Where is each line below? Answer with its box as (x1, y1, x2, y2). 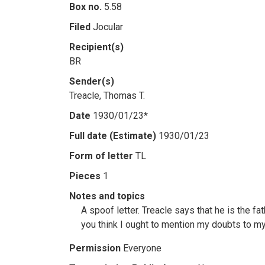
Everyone (123, 243, 161, 254)
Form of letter (69, 150, 133, 161)
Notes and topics (69, 190, 145, 202)
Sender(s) (69, 76, 114, 87)
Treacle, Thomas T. (69, 90, 145, 101)
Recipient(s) (69, 41, 124, 53)
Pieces (69, 170, 101, 182)
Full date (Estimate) (69, 130, 156, 141)
